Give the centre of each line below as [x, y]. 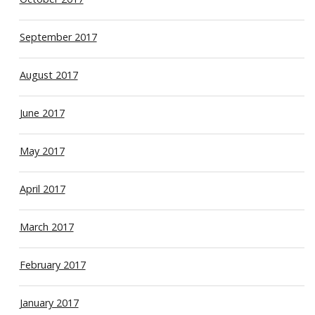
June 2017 [42, 113]
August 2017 [49, 75]
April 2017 [42, 189]
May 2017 [42, 151]
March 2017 [46, 227]
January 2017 [49, 303]
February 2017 [52, 265]
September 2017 [58, 37]
